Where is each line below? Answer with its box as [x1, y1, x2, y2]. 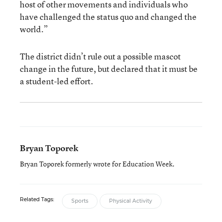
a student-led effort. [20, 75, 93, 87]
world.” [20, 23, 48, 35]
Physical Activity [109, 198, 152, 204]
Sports [71, 198, 88, 204]
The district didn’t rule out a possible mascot [20, 51, 181, 62]
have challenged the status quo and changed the [20, 11, 197, 22]
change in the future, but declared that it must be [20, 63, 198, 74]
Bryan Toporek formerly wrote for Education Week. [20, 159, 174, 168]
